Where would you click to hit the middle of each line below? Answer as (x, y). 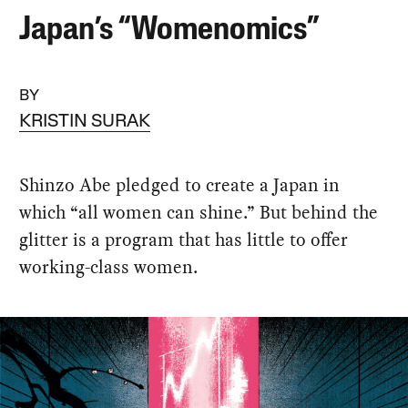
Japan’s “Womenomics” (169, 31)
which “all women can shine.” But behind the (199, 212)
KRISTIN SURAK (85, 122)
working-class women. (109, 266)
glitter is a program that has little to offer (184, 239)
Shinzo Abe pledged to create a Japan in (180, 184)
